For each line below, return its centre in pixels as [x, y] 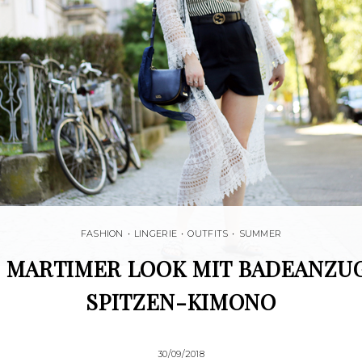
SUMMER [260, 234]
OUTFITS [208, 234]
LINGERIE [156, 234]
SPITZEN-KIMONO [181, 302]
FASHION [102, 234]
